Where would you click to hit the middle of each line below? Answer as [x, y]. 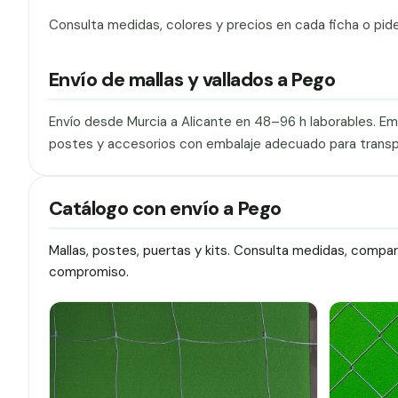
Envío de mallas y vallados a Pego [192, 80]
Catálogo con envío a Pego [165, 208]
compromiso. [88, 271]
